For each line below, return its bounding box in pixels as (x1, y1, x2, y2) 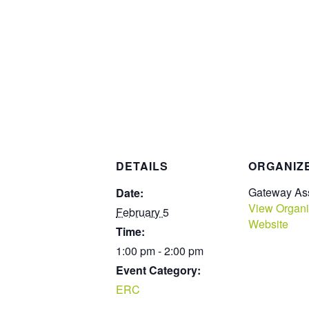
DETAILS (116, 157, 168, 174)
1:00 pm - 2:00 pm (116, 242, 203, 259)
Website (248, 215, 288, 232)
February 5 (116, 203, 169, 220)
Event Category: (116, 261, 201, 278)
